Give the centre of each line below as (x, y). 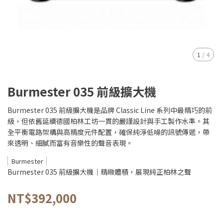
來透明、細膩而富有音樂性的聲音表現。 (70, 143)
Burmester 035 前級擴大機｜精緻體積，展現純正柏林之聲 (99, 172)
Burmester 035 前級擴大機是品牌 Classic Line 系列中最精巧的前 (110, 110)
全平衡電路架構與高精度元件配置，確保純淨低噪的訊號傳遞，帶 (109, 132)
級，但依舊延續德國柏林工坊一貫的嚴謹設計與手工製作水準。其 (109, 121)
